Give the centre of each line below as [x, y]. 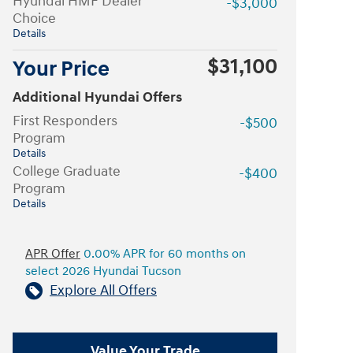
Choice [34, 19]
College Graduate [67, 171]
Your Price [61, 69]
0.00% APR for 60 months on [163, 254]
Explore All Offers [103, 290]
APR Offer [53, 254]
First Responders [65, 121]
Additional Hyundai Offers [97, 97]
